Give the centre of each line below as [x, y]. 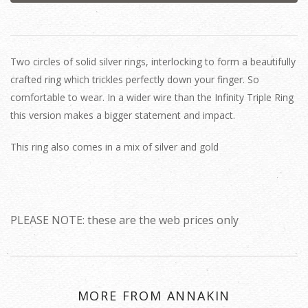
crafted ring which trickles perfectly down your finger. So [135, 79]
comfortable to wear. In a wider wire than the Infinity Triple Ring [152, 97]
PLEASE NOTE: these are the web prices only [124, 220]
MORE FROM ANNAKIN [154, 296]
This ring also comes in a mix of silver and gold [114, 147]
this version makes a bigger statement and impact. [123, 115]
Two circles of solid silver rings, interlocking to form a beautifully [153, 62]
